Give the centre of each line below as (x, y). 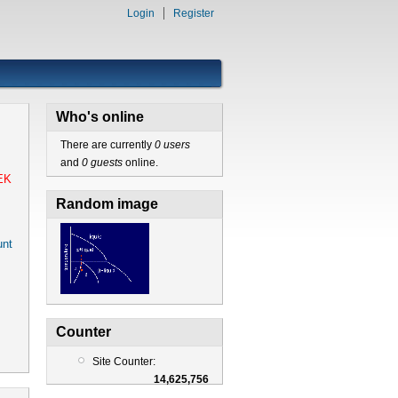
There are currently (107, 145)
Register (194, 13)
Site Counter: (123, 361)
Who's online (99, 117)
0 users (172, 145)
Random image (107, 204)
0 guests (102, 163)
